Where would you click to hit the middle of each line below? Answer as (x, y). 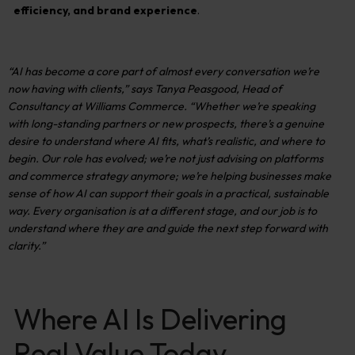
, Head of (259, 89)
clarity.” (27, 246)
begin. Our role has (56, 158)
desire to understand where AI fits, (95, 141)
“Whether (216, 106)
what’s (197, 141)
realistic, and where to (269, 141)
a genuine (299, 124)
